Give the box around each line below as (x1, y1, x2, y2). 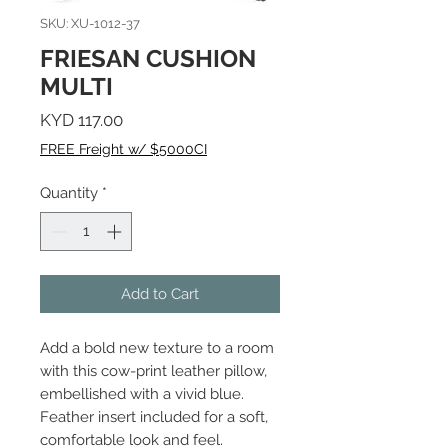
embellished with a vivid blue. (40, 384, 244, 403)
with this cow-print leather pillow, (40, 361, 267, 380)
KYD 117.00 (40, 110, 123, 130)
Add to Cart (121, 284, 199, 303)
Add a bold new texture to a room (40, 338, 274, 357)
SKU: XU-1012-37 (40, 16, 140, 31)
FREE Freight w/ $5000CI (40, 141, 207, 157)
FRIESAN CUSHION (40, 44, 256, 73)
